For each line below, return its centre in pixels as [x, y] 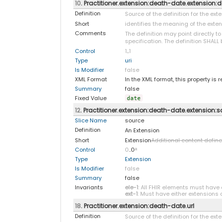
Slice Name [90, 120]
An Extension [142, 130]
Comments [90, 33]
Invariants [89, 187]
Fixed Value [90, 98]
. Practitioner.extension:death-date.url [137, 206]
